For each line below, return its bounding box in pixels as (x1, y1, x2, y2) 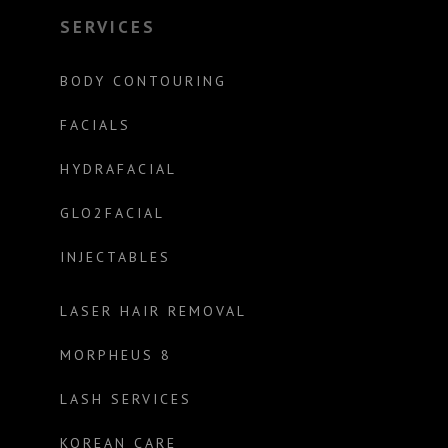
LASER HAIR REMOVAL (59, 301, 247, 320)
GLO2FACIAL (59, 203, 165, 222)
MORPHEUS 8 (59, 345, 172, 364)
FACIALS (59, 115, 131, 134)
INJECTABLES (59, 247, 171, 266)
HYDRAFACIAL (59, 159, 177, 178)
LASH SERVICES (59, 389, 192, 408)
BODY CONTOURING (59, 71, 227, 90)
